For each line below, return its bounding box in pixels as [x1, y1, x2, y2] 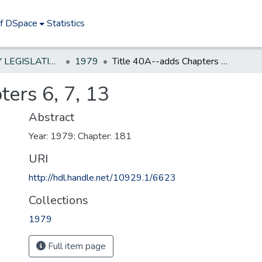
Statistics [47, 17, 85, 30]
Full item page [46, 240, 106, 253]
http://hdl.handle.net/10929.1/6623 [29, 171, 176, 184]
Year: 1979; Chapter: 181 [29, 130, 132, 143]
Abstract [29, 109, 74, 125]
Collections [29, 192, 88, 208]
